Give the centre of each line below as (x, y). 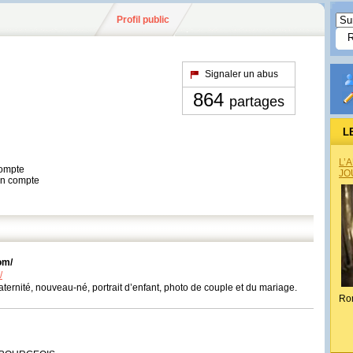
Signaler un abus (242, 74)
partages (257, 102)
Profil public (143, 20)
